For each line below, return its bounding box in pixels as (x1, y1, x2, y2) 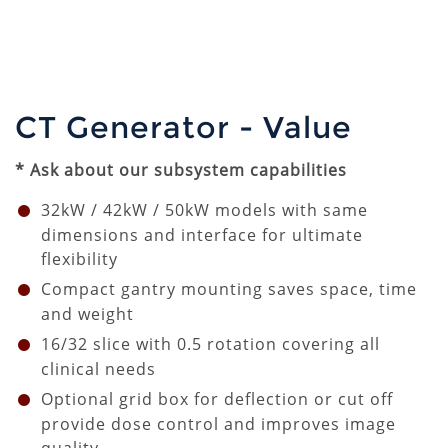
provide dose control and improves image (41, 413, 396, 435)
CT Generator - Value (15, 109, 352, 146)
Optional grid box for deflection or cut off (41, 388, 393, 410)
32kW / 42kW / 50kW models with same (41, 199, 368, 221)
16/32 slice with (41, 333, 177, 355)
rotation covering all (202, 333, 380, 355)
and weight (41, 303, 134, 325)
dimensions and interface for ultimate (41, 224, 363, 246)
